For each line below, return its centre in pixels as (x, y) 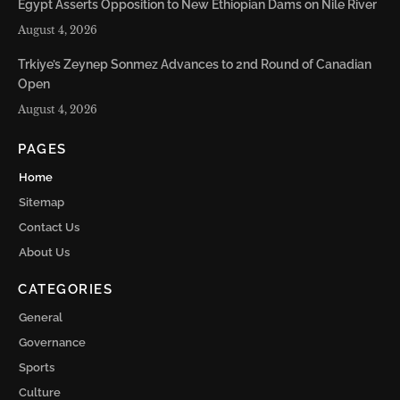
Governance (52, 343)
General (41, 318)
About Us (44, 253)
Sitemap (42, 203)
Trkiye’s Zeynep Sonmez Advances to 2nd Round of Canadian (195, 65)
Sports (37, 368)
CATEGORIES (65, 290)
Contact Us (49, 228)
